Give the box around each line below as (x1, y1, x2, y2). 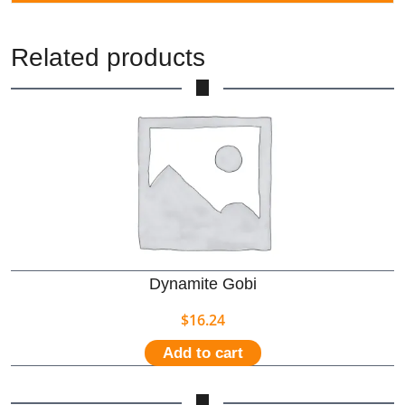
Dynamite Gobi (148, 274, 257, 293)
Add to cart (162, 344, 243, 362)
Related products (11, 42, 205, 71)
